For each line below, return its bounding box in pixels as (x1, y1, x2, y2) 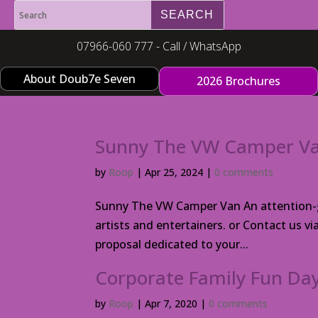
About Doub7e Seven (23, 71, 136, 87)
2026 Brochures (197, 73, 280, 89)
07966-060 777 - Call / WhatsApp (76, 38, 241, 54)
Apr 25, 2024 (145, 165, 204, 179)
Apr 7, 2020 (145, 297, 198, 310)
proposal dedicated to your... (95, 236, 249, 252)
